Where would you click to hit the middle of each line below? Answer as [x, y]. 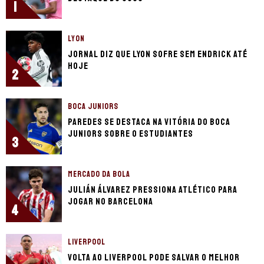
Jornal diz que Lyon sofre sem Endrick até [158, 55]
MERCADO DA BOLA [99, 174]
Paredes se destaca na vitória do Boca [149, 122]
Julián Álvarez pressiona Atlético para [153, 190]
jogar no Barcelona [110, 202]
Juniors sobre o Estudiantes [131, 134]
